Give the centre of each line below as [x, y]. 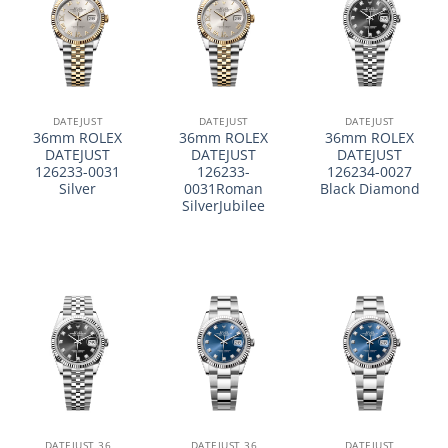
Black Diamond [369, 189]
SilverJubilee [224, 206]
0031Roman [224, 189]
